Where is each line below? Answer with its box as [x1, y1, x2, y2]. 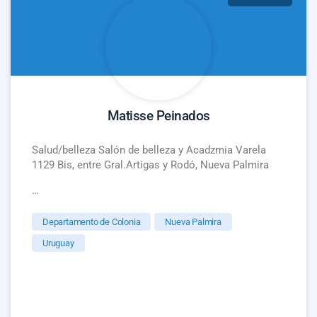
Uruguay [42, 238, 74, 248]
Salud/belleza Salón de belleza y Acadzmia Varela [32, 144, 266, 157]
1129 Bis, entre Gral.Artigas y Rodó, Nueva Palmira [32, 158, 269, 172]
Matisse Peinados [107, 108, 210, 124]
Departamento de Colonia [42, 217, 141, 227]
